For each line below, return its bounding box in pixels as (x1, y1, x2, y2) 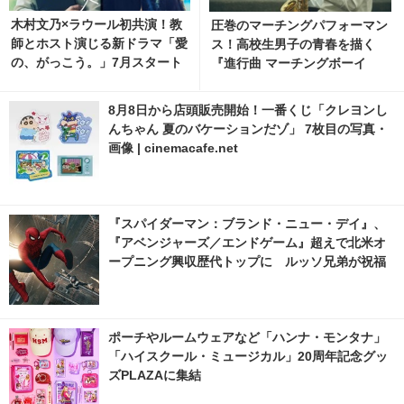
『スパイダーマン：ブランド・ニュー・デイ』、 (108, 216, 386, 231)
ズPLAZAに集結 (108, 367, 201, 382)
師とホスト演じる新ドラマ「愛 (11, 35, 188, 50)
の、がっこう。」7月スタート (11, 54, 182, 69)
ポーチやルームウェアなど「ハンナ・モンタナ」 (108, 329, 386, 344)
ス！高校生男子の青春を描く (210, 36, 375, 51)
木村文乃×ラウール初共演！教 (11, 16, 182, 32)
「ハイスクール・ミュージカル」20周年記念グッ (108, 348, 388, 363)
